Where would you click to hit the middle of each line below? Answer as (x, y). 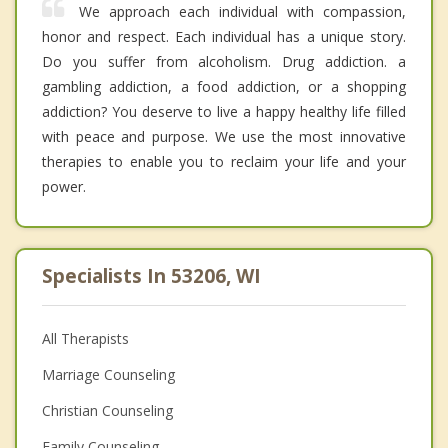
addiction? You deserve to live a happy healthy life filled (224, 111)
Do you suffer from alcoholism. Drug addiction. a (224, 61)
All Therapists (85, 338)
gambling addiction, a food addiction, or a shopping (224, 86)
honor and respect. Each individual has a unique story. (224, 36)
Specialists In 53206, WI (151, 275)
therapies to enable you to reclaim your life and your (224, 161)
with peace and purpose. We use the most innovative (224, 136)
